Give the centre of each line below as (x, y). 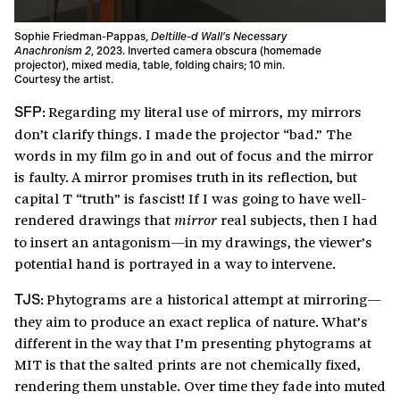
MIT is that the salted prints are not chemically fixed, (187, 364)
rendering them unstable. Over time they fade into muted (200, 386)
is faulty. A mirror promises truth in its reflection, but (186, 177)
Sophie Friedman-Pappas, (83, 37)
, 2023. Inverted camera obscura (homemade (206, 51)
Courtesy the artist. (64, 80)
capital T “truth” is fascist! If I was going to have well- (191, 198)
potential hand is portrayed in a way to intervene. (175, 263)
